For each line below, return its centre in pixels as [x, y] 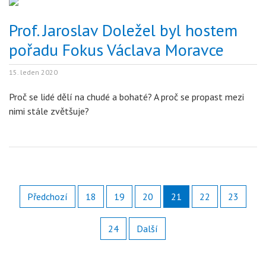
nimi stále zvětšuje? [50, 111]
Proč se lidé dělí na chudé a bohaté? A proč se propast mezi [126, 97]
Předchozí [47, 197]
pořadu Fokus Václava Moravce [116, 50]
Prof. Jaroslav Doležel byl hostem [123, 30]
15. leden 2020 [33, 72]
